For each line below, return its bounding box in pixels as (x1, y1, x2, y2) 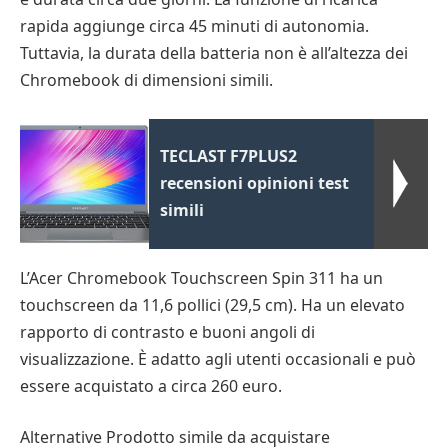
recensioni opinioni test (160, 171, 350, 194)
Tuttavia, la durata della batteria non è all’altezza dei (20, 42, 408, 65)
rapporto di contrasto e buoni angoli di (20, 320, 315, 343)
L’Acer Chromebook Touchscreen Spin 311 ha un (20, 266, 383, 289)
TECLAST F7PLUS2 (160, 144, 298, 167)
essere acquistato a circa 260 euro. (20, 374, 282, 397)
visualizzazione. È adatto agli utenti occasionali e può (20, 347, 416, 370)
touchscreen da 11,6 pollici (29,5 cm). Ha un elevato (20, 293, 405, 316)
